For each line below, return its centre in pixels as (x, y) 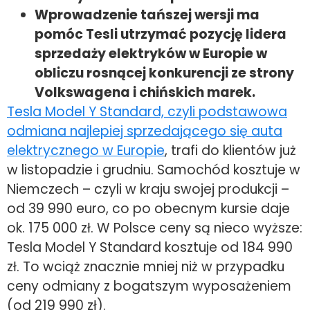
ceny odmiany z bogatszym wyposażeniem (149, 286)
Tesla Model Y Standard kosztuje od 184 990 (150, 248)
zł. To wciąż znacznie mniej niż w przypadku (146, 267)
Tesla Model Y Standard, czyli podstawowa (147, 112)
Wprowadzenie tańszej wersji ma (147, 15)
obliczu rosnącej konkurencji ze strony (164, 73)
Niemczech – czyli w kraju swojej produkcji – (148, 190)
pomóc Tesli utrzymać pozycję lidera (161, 35)
